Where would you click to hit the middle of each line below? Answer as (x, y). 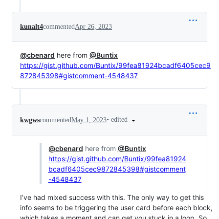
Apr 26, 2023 (93, 27)
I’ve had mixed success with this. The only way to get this (112, 197)
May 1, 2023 (89, 120)
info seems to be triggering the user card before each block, (116, 207)
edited (120, 120)
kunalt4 (32, 27)
